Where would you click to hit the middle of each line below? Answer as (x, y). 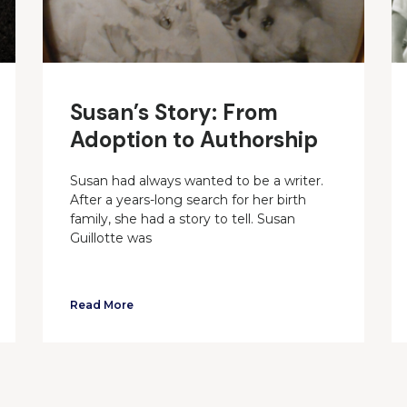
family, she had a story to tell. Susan (183, 219)
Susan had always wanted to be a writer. (197, 181)
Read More (102, 305)
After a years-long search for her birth (189, 200)
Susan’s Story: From (174, 113)
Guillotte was (111, 238)
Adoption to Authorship (194, 140)
